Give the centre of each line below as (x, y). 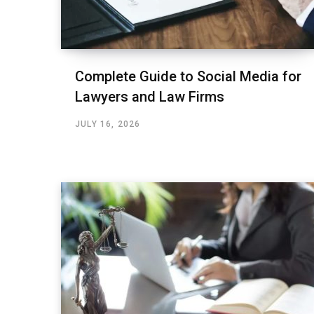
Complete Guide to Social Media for (188, 76)
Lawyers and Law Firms (150, 96)
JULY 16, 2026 (108, 124)
